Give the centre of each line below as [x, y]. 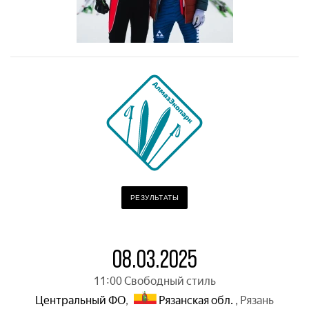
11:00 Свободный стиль [154, 281]
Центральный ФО [80, 300]
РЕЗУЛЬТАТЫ [154, 198]
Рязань [257, 300]
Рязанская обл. [196, 300]
